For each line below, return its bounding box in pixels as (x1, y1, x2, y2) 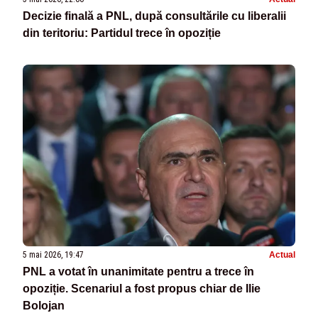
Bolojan (23, 300, 65, 312)
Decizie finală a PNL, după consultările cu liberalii (23, 9, 286, 22)
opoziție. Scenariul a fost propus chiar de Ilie (23, 283, 261, 295)
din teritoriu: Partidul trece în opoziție (23, 26, 221, 39)
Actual (269, 250, 295, 261)
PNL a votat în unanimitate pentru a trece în (23, 265, 254, 278)
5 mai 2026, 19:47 (23, 250, 84, 261)
